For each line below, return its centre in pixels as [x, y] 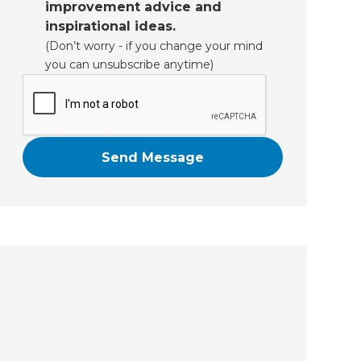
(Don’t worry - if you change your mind [154, 46]
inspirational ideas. [110, 27]
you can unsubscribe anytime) [129, 65]
